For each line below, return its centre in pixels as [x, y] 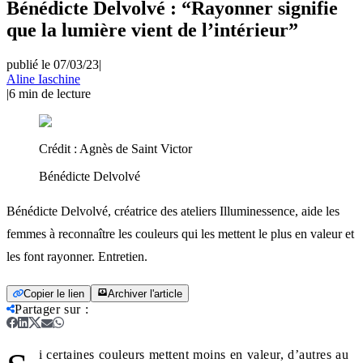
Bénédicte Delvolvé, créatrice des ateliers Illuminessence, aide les [173, 211]
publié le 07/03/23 [53, 64]
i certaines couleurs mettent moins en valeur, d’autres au [193, 354]
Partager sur [48, 309]
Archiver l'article [145, 293]
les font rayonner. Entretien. [77, 256]
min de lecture [55, 93]
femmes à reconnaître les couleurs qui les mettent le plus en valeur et [180, 233]
